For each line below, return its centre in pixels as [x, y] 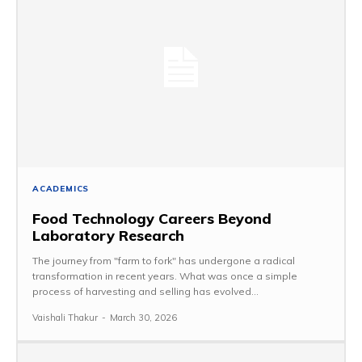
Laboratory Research [108, 236]
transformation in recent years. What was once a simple [165, 276]
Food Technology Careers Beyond [152, 219]
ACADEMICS [61, 189]
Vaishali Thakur [65, 318]
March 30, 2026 [143, 318]
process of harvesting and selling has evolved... [145, 292]
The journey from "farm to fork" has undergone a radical [164, 261]
